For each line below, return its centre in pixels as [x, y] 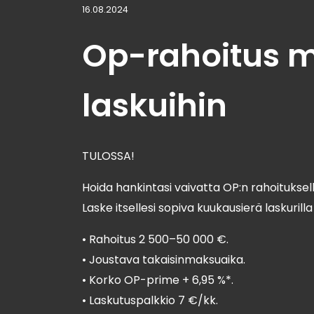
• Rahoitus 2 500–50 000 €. [155, 239]
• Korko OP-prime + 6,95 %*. [158, 280]
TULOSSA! [108, 156]
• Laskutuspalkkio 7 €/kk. [150, 300]
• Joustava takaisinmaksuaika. [164, 260]
